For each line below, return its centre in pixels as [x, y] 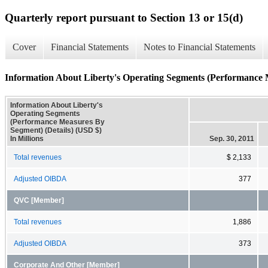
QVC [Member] [39, 200]
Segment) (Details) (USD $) [56, 130]
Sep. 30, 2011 [232, 138]
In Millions [27, 138]
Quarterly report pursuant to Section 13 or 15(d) [124, 17]
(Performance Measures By [57, 122]
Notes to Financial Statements [200, 47]
